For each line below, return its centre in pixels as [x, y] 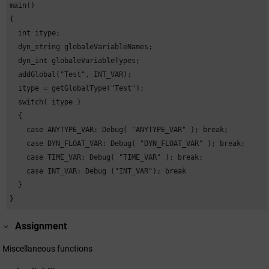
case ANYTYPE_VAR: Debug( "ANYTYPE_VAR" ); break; [119, 129]
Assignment [41, 226]
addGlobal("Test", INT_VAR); [71, 74]
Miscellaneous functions [47, 249]
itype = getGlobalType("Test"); [77, 88]
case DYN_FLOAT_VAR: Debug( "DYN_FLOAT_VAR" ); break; [128, 143]
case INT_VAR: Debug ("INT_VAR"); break [98, 171]
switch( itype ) [46, 102]
